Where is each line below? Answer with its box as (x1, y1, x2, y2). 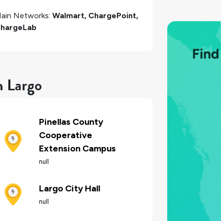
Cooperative (39, 130, 92, 141)
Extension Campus (39, 143, 116, 154)
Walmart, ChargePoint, (52, 10, 138, 20)
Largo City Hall (39, 183, 100, 194)
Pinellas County (39, 116, 103, 128)
